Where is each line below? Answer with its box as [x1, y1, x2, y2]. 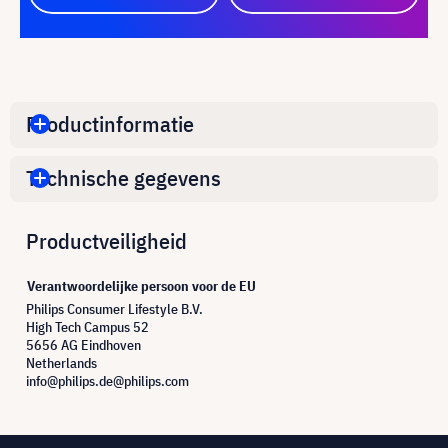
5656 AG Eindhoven [26, 335, 141, 354]
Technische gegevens [26, 163, 221, 193]
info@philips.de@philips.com [26, 371, 189, 390]
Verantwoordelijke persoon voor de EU [27, 276, 256, 295]
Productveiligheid [26, 225, 187, 255]
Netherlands [26, 353, 97, 372]
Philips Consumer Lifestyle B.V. [26, 299, 203, 318]
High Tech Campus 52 [26, 317, 149, 336]
